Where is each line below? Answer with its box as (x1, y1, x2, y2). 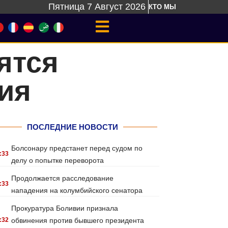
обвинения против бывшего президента (11, 216, 145, 224)
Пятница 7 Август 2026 (48, 2, 146, 12)
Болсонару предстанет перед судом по (11, 144, 143, 152)
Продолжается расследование (11, 174, 114, 182)
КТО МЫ (149, 3, 176, 11)
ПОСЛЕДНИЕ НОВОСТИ (26, 123, 118, 131)
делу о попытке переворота (11, 156, 104, 164)
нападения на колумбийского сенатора (11, 186, 143, 194)
